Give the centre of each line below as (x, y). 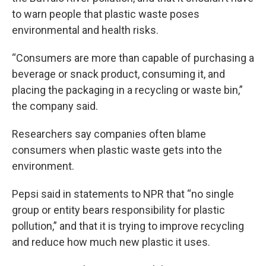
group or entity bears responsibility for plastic (118, 210)
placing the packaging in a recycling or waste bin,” (127, 90)
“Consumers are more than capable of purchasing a (133, 58)
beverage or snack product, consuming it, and (118, 74)
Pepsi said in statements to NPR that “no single (123, 194)
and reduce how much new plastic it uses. (111, 242)
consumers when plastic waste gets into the (117, 150)
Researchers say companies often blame (109, 134)
